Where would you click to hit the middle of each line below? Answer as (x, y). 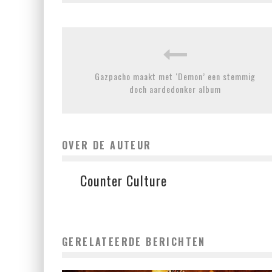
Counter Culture (124, 181)
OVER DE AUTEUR (107, 145)
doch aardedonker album (175, 89)
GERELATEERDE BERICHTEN (134, 242)
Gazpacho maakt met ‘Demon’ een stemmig (175, 76)
